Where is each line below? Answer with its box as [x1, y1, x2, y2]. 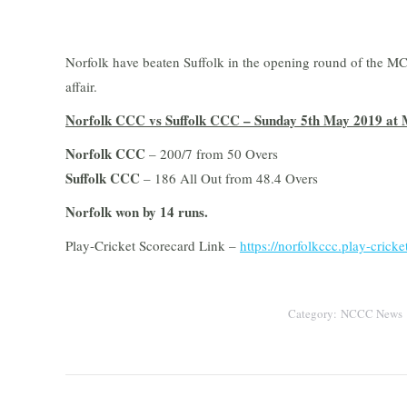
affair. [65, 77, 97, 95]
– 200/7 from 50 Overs [149, 144, 278, 163]
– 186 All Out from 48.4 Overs [140, 169, 318, 187]
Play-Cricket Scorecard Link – [65, 236, 240, 254]
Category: [287, 305, 341, 322]
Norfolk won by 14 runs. [65, 202, 208, 222]
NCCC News [340, 305, 402, 322]
